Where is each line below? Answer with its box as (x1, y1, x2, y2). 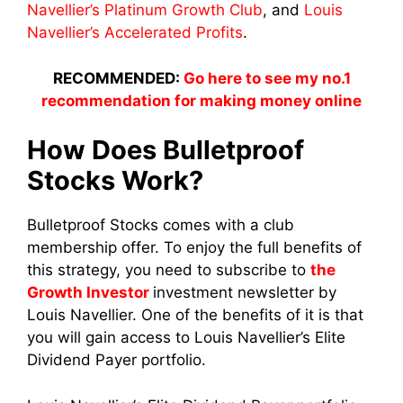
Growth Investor (27, 283, 149, 302)
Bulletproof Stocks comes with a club (27, 216, 294, 235)
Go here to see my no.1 (183, 68, 351, 87)
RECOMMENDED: (52, 68, 184, 87)
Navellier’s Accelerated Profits (27, 23, 243, 42)
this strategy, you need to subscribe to (27, 261, 310, 280)
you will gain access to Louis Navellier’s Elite (27, 328, 345, 347)
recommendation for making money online (41, 91, 362, 110)
